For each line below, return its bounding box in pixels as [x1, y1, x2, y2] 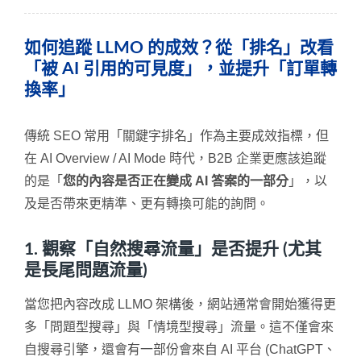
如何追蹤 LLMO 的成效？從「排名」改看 [24, 39, 334, 56]
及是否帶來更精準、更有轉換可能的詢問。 [24, 196, 269, 210]
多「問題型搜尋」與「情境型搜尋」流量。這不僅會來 [24, 319, 334, 334]
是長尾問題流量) [24, 261, 147, 279]
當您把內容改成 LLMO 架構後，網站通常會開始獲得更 [24, 297, 336, 311]
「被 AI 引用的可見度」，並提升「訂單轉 [24, 60, 337, 77]
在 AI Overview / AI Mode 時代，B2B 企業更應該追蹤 [24, 151, 326, 165]
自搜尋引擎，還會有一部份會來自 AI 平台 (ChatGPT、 [24, 342, 336, 356]
